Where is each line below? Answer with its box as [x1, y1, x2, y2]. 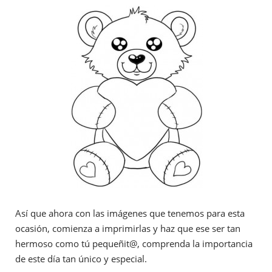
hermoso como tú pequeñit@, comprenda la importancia [15, 237, 253, 250]
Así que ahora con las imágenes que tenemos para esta [15, 206, 245, 219]
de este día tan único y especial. [15, 252, 147, 265]
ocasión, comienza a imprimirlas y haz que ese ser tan [15, 222, 240, 234]
